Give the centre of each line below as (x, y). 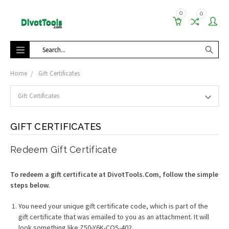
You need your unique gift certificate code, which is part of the (113, 206)
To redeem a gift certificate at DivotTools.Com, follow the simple (114, 174)
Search (50, 47)
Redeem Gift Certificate (64, 150)
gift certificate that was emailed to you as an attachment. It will (114, 217)
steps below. (30, 185)
